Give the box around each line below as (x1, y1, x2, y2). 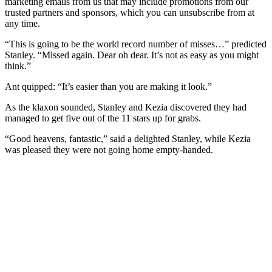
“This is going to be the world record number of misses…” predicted (5, 39, 267, 50)
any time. (5, 18, 40, 29)
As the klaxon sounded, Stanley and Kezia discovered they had (5, 102, 246, 113)
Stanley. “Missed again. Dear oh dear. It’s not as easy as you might (5, 50, 259, 61)
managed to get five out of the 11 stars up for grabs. (5, 113, 201, 124)
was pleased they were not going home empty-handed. (5, 144, 213, 155)
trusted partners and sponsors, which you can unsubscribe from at (5, 7, 254, 18)
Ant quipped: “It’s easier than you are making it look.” (5, 81, 212, 92)
